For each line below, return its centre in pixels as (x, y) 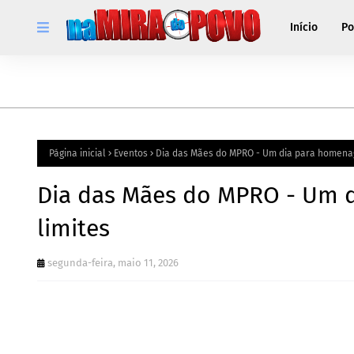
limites (73, 228)
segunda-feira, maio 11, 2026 (113, 263)
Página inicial (77, 153)
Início (304, 27)
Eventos (131, 153)
